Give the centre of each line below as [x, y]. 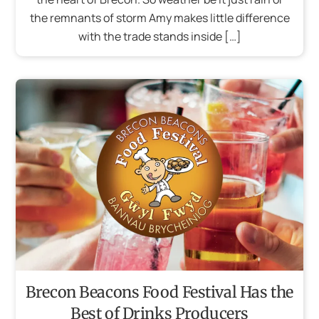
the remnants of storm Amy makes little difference [159, 17]
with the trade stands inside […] [159, 36]
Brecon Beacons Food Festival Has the [159, 292]
